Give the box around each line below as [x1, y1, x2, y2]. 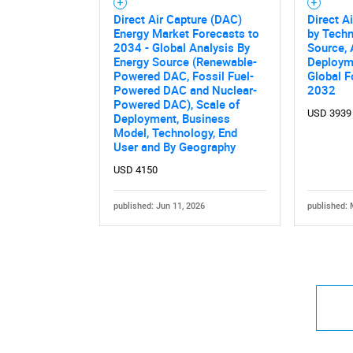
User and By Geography [113, 138, 236, 154]
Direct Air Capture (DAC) [113, 10, 242, 27]
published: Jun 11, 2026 [113, 200, 205, 211]
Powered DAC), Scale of [113, 95, 240, 112]
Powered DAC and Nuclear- [113, 81, 257, 98]
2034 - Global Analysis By [113, 39, 250, 55]
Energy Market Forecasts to [113, 24, 259, 41]
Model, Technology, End [113, 124, 237, 140]
